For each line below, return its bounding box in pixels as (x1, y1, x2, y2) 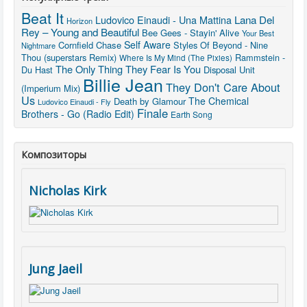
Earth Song (171, 108, 212, 120)
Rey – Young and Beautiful (21, 24, 139, 39)
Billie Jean (83, 72, 163, 97)
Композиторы (21, 148, 86, 161)
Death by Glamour (114, 95, 186, 108)
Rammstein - (235, 51, 285, 64)
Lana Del (234, 12, 274, 27)
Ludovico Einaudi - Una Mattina (95, 12, 232, 27)
